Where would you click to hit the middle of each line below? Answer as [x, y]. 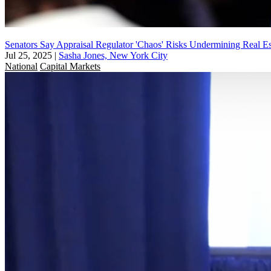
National [21, 66]
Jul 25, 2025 [28, 55]
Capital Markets [70, 66]
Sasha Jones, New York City [113, 55]
